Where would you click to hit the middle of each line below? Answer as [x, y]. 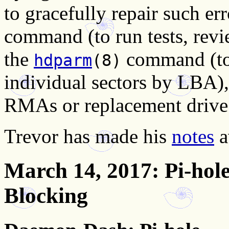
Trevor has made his [88, 136]
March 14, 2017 [78, 170]
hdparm [63, 60]
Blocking [46, 195]
